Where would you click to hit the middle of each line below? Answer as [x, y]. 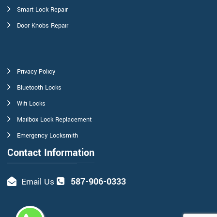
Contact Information [51, 153]
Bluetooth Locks [39, 88]
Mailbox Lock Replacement [54, 120]
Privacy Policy [36, 72]
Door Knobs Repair [43, 26]
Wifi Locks [31, 104]
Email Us [38, 182]
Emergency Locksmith [47, 136]
